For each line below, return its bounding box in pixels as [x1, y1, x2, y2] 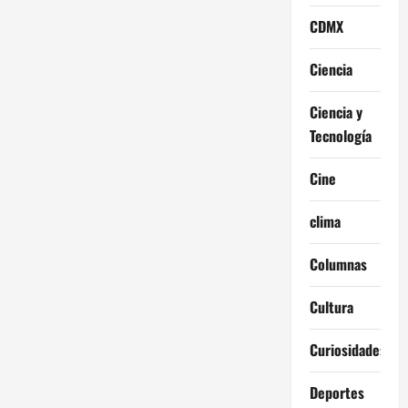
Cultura [309, 296, 353, 319]
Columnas [309, 253, 367, 276]
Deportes [309, 382, 364, 404]
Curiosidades [309, 339, 386, 362]
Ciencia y [309, 101, 362, 124]
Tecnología [309, 125, 372, 148]
